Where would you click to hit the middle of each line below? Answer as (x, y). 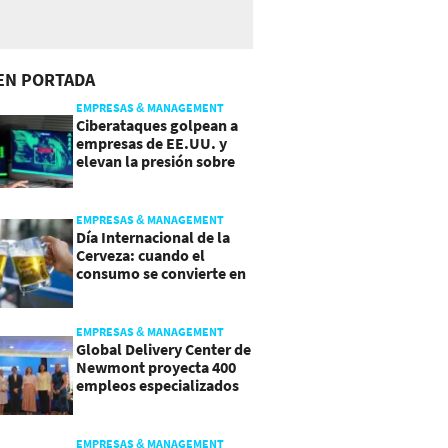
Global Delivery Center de (163, 348)
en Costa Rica (121, 402)
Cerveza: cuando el (140, 254)
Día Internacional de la (152, 236)
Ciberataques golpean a (156, 125)
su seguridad (119, 179)
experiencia (115, 290)
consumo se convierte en (160, 272)
